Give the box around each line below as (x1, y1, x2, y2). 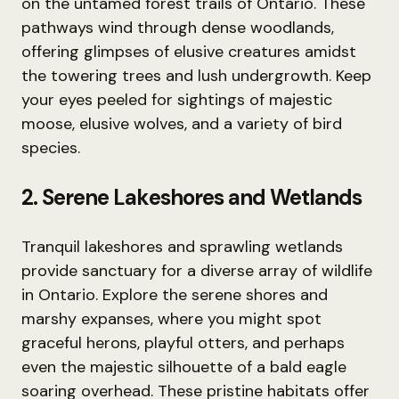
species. (21, 137, 80, 159)
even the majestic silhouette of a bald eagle (21, 356, 346, 378)
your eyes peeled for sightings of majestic (21, 89, 332, 110)
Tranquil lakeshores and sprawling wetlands (21, 236, 343, 257)
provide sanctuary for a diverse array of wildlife (21, 260, 372, 281)
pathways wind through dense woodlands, (21, 17, 334, 38)
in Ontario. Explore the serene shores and (21, 284, 328, 305)
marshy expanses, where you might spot (21, 308, 322, 330)
